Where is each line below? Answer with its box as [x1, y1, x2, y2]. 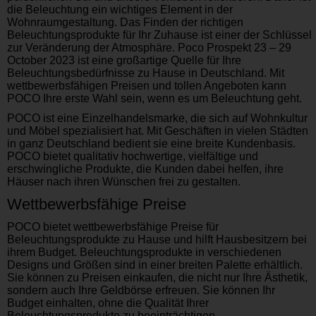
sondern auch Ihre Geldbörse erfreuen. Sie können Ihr [7, 284, 275, 296]
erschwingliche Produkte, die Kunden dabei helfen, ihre [7, 163, 284, 175]
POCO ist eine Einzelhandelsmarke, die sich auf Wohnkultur [7, 112, 308, 124]
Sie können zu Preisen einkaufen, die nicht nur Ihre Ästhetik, [7, 272, 308, 284]
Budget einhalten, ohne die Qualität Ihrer [7, 297, 209, 309]
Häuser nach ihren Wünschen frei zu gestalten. [7, 176, 241, 188]
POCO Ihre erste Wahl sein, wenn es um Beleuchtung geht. [7, 92, 302, 104]
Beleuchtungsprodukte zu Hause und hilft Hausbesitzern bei [7, 233, 307, 245]
